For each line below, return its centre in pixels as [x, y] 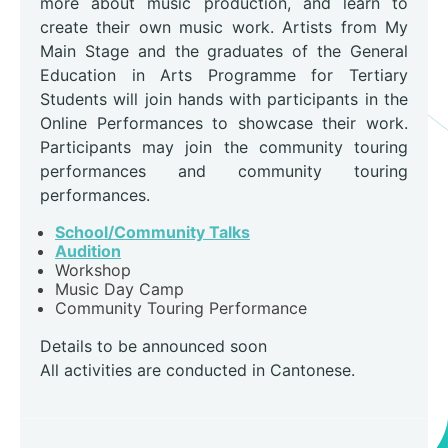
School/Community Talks [152, 232]
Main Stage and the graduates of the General [224, 51]
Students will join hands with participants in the [224, 99]
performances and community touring [224, 171]
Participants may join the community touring [224, 147]
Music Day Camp [119, 289]
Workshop [93, 270]
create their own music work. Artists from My [224, 27]
